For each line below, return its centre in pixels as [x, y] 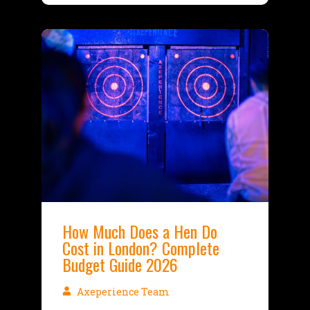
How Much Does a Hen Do [140, 231]
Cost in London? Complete [141, 248]
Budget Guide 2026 [120, 264]
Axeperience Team [122, 292]
